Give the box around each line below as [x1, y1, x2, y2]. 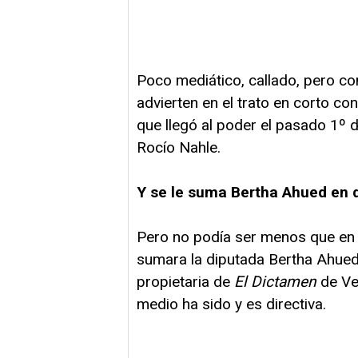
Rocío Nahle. [137, 137, 221, 157]
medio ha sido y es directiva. [137, 294, 326, 313]
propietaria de [137, 272, 234, 291]
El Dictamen [234, 272, 316, 291]
